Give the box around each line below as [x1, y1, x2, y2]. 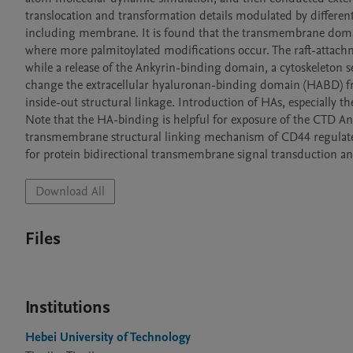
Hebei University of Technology [25, 329, 191, 346]
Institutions [25, 295, 110, 319]
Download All [35, 183, 105, 200]
